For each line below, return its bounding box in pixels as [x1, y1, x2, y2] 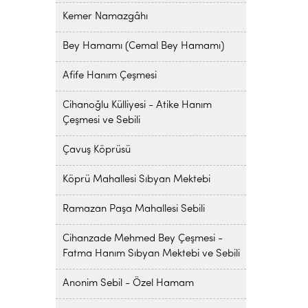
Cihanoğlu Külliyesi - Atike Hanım [62, 100, 212, 111]
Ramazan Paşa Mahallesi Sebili [62, 204, 205, 214]
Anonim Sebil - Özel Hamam [62, 278, 194, 289]
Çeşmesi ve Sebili [62, 115, 140, 126]
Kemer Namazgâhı [62, 12, 148, 22]
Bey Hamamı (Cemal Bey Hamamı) [62, 41, 224, 52]
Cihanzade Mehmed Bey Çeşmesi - [62, 234, 223, 244]
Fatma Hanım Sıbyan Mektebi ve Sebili [62, 249, 240, 259]
